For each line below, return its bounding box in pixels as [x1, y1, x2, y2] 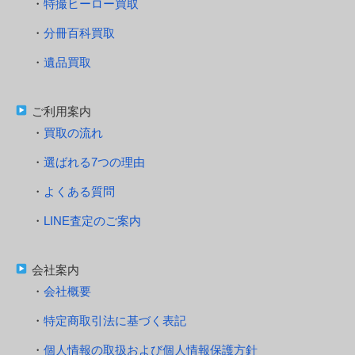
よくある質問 [44, 185, 115, 199]
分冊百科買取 [44, 26, 115, 40]
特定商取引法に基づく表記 [44, 314, 186, 328]
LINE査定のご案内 [44, 214, 141, 228]
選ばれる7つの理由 [44, 155, 145, 170]
